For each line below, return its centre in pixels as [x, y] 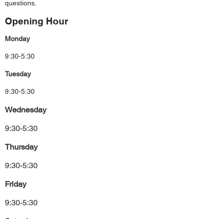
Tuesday [18, 74]
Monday [17, 39]
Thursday [21, 147]
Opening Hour [36, 21]
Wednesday [26, 110]
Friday [16, 184]
